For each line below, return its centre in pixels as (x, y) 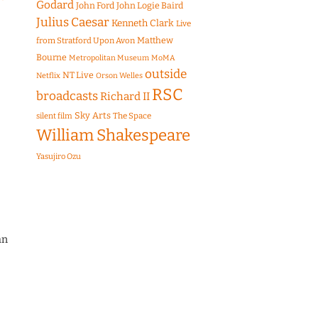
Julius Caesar (73, 23)
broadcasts (67, 97)
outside (166, 75)
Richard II (125, 97)
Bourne (51, 57)
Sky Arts (93, 116)
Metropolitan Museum (109, 58)
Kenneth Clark (143, 24)
